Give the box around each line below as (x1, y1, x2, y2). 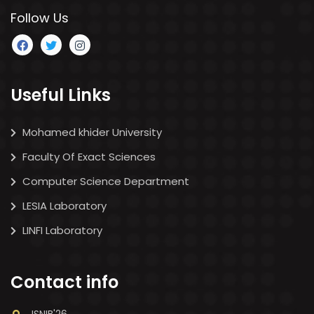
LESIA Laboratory (20, 198, 107, 213)
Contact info (11, 270, 118, 294)
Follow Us (11, 8, 69, 27)
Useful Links (11, 83, 111, 107)
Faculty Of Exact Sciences (20, 149, 156, 164)
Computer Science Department (20, 173, 189, 189)
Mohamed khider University (20, 124, 162, 139)
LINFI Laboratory (20, 222, 102, 238)
